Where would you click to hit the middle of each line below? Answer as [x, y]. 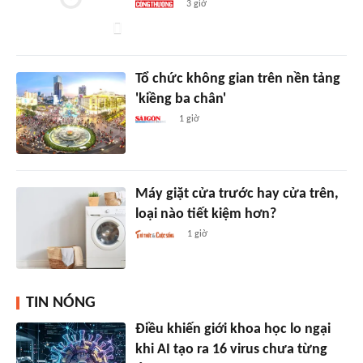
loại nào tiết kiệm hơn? [205, 214]
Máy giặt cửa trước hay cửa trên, [237, 194]
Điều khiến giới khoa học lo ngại [233, 329]
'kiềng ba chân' [180, 99]
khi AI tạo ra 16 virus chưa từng [231, 349]
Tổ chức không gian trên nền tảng [237, 79]
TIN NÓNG [61, 303]
